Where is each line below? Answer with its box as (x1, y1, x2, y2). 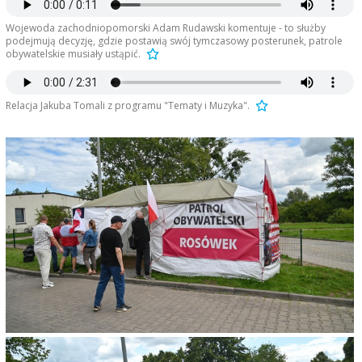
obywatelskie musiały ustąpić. (5, 47, 141, 61)
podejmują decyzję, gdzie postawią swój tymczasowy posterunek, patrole (5, 34, 343, 48)
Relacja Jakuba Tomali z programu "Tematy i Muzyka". (5, 99, 250, 113)
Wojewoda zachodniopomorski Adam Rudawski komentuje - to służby (5, 21, 326, 36)
